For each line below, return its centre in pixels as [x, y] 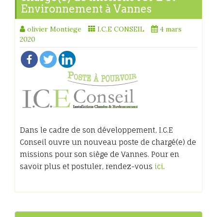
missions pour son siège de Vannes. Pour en [100, 155]
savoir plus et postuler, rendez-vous [87, 167]
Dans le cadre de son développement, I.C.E [96, 130]
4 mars [171, 29]
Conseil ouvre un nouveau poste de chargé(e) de [108, 142]
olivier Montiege [54, 29]
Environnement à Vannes [86, 9]
